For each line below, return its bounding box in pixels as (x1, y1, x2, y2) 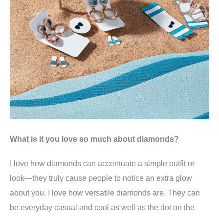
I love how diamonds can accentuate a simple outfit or (10, 159, 195, 168)
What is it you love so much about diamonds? (10, 134, 179, 144)
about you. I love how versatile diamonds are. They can (10, 188, 200, 197)
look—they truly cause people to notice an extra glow (10, 174, 192, 183)
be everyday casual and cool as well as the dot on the (10, 203, 195, 212)
